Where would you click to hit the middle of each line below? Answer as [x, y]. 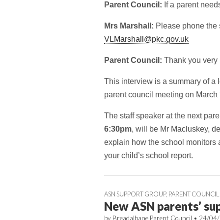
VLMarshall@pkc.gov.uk [146, 39]
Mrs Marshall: [130, 26]
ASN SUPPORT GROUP [135, 194]
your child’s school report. [149, 155]
